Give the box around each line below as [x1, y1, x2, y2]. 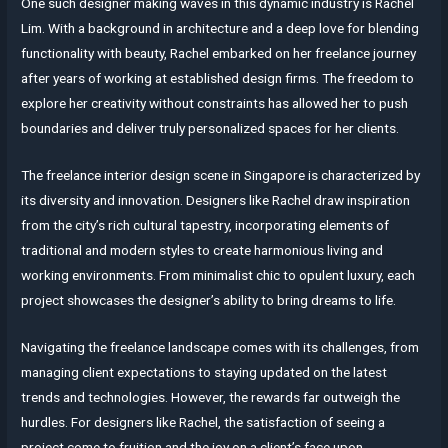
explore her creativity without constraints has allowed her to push [21, 94, 409, 111]
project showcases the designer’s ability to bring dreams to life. [21, 291, 397, 308]
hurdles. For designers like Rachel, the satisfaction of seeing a [21, 413, 386, 430]
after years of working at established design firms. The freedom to [21, 69, 415, 86]
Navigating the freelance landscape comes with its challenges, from [21, 338, 420, 355]
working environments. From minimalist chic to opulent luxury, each [21, 266, 416, 283]
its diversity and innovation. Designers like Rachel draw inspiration [21, 191, 411, 208]
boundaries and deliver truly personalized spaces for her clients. [21, 119, 400, 136]
